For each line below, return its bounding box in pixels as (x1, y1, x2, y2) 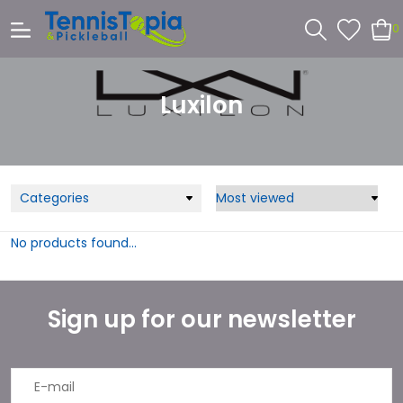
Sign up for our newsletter (47, 303, 356, 336)
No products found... (11, 234, 137, 252)
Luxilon (160, 89, 243, 121)
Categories (20, 189, 89, 207)
